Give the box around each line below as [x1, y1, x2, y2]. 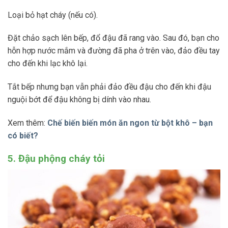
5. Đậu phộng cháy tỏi [8, 152, 105, 164]
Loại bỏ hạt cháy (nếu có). [8, 10, 98, 20]
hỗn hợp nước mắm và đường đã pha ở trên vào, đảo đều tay [8, 46, 220, 56]
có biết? [8, 130, 40, 140]
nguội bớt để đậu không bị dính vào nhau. [8, 95, 151, 105]
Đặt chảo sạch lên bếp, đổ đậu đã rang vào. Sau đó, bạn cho [8, 33, 219, 43]
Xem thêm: [8, 118, 47, 128]
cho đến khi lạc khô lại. [8, 59, 88, 69]
